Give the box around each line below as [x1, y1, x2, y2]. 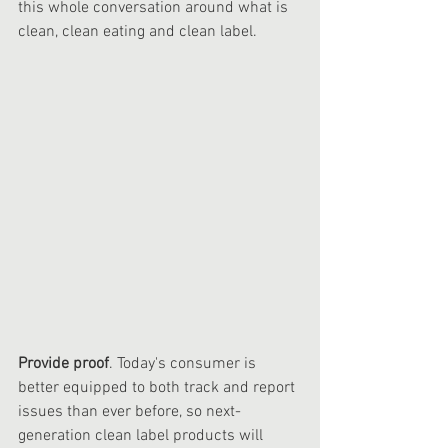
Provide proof [18, 354, 109, 375]
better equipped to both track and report [18, 378, 299, 399]
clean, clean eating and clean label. [18, 22, 257, 43]
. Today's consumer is [109, 354, 260, 375]
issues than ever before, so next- [18, 402, 241, 423]
